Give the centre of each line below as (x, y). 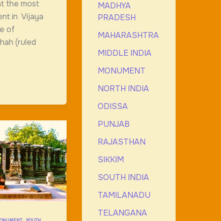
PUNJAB (113, 124)
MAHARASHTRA (128, 35)
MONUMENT (121, 71)
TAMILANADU (124, 195)
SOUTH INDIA (123, 177)
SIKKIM (110, 159)
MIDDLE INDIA (124, 53)
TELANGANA (122, 213)
